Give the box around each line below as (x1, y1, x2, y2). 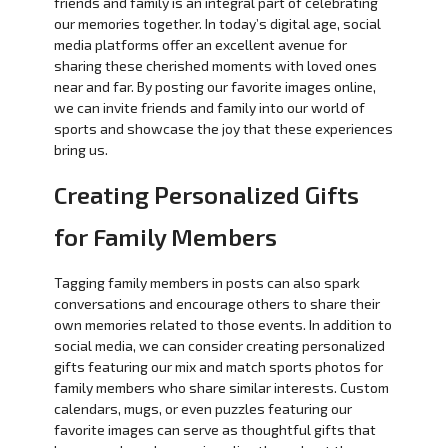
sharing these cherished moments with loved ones (53, 56, 377, 74)
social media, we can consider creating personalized (53, 336, 385, 354)
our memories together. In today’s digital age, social (53, 14, 381, 32)
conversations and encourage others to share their (53, 294, 380, 312)
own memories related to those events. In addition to (53, 315, 392, 333)
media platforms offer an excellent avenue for (53, 35, 347, 53)
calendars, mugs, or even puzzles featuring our (53, 399, 352, 417)
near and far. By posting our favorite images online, (53, 77, 376, 95)
